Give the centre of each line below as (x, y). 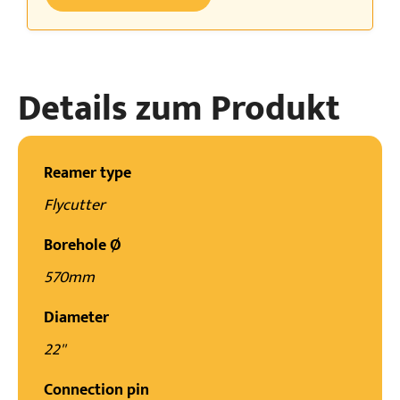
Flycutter (75, 206)
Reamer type (87, 174)
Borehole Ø (83, 246)
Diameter (76, 318)
